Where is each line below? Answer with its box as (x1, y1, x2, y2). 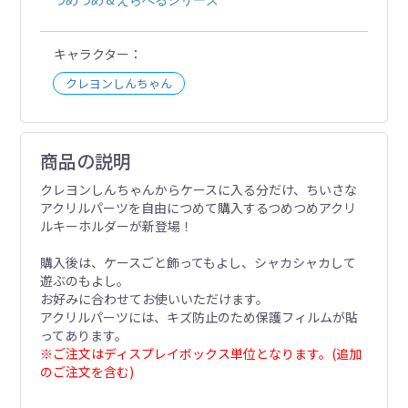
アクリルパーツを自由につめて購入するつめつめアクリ (39, 199, 356, 218)
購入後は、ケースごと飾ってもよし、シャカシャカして (39, 253, 356, 272)
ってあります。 (39, 326, 127, 345)
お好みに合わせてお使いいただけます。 (39, 290, 269, 309)
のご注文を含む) (39, 362, 134, 382)
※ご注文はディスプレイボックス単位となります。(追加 (39, 344, 362, 363)
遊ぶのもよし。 (39, 271, 129, 291)
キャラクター (53, 44, 129, 63)
